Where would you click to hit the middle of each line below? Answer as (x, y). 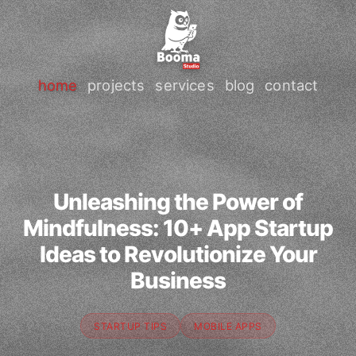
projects (116, 85)
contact (292, 85)
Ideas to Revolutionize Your (178, 254)
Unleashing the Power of (178, 202)
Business (178, 281)
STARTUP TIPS (131, 326)
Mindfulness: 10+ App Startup (178, 228)
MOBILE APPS (228, 326)
